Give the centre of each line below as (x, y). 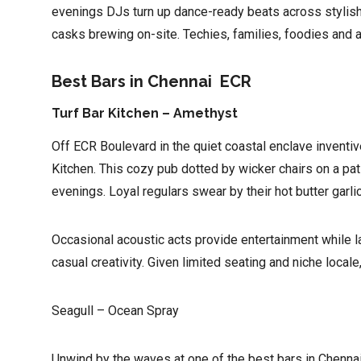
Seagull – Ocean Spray (115, 311)
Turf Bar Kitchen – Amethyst (145, 114)
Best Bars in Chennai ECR (151, 82)
